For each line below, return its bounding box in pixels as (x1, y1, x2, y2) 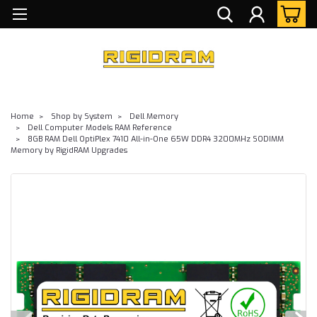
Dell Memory (129, 110, 178, 122)
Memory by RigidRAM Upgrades (11, 144, 127, 156)
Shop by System (51, 110, 113, 122)
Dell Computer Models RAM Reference (28, 122, 172, 133)
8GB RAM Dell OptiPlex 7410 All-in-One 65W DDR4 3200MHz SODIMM (28, 133, 284, 144)
